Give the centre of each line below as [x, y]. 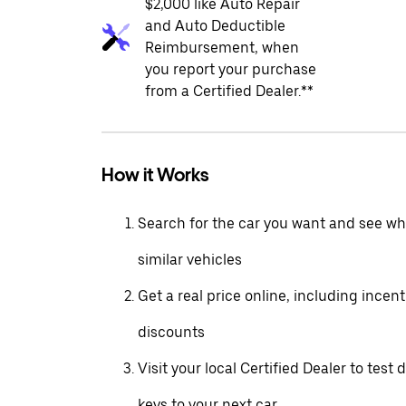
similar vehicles [190, 260]
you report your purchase [231, 69]
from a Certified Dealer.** [229, 91]
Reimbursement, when [222, 48]
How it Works [155, 175]
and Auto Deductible [215, 26]
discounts [171, 332]
